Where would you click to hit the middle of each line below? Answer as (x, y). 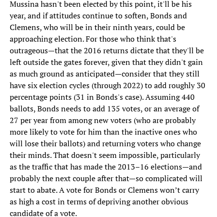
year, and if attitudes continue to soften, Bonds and (98, 16)
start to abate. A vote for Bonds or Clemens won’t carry (104, 190)
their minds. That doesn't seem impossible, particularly (105, 155)
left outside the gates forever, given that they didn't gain (106, 62)
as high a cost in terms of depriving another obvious (99, 202)
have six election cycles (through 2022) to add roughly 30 (108, 85)
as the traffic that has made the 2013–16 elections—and (106, 167)
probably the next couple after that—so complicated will (106, 178)
